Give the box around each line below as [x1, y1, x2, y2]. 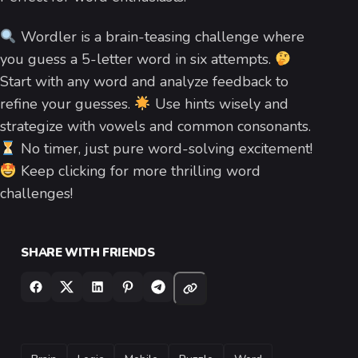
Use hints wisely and [150, 93, 288, 113]
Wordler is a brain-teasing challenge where [16, 26, 304, 46]
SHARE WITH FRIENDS [21, 244, 155, 261]
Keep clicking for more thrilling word [16, 161, 261, 181]
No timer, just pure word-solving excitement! [16, 138, 312, 158]
